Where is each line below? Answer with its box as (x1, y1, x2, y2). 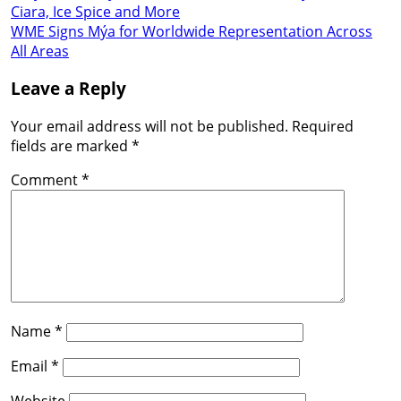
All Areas (11, 40, 69, 61)
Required (292, 115, 354, 136)
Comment (11, 169, 81, 190)
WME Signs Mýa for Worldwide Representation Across (11, 21, 372, 41)
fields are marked (11, 135, 132, 156)
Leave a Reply (11, 77, 126, 100)
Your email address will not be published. (11, 115, 288, 136)
